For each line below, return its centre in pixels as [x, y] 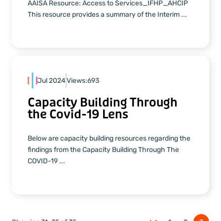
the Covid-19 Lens [78, 115]
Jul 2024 [52, 80]
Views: [77, 80]
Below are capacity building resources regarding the [109, 139]
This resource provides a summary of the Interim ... [107, 14]
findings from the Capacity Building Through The [103, 150]
